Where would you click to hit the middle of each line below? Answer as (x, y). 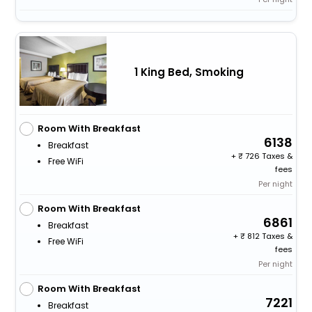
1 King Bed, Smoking (189, 72)
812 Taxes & (269, 236)
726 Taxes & (268, 156)
